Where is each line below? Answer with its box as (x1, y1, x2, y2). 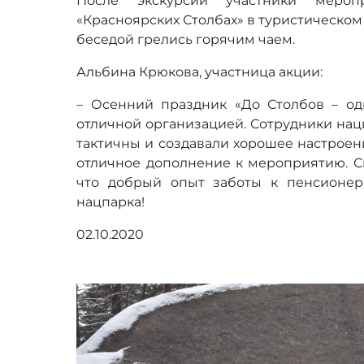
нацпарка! (76, 193, 145, 210)
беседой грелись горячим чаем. (76, 31, 296, 47)
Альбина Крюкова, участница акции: (76, 63, 323, 80)
